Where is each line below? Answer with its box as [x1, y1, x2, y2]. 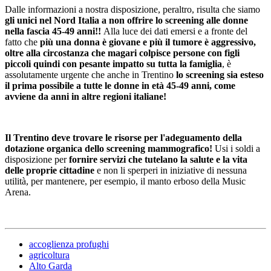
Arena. [5, 187, 31, 198]
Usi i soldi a [215, 143, 260, 154]
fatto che [5, 37, 38, 48]
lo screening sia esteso [176, 70, 264, 80]
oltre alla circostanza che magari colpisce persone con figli [5, 48, 240, 59]
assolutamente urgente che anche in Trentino [5, 70, 176, 80]
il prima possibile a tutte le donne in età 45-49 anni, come [5, 80, 235, 91]
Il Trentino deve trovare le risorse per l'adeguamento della [5, 132, 242, 143]
